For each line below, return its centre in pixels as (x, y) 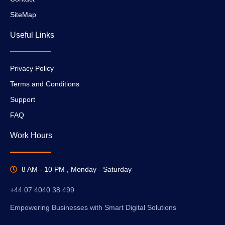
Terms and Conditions (45, 84)
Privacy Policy (32, 69)
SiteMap (23, 14)
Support (23, 100)
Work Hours (31, 136)
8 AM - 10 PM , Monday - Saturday (76, 169)
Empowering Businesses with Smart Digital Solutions (93, 208)
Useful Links (32, 35)
